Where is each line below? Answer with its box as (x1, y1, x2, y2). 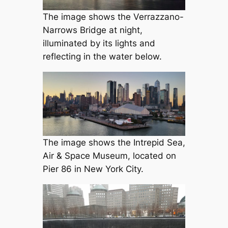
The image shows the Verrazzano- (42, 12, 184, 22)
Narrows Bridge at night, (42, 25, 142, 35)
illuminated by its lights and (42, 38, 155, 48)
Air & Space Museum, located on (42, 151, 176, 161)
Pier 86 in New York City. (42, 164, 144, 175)
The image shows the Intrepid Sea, (42, 137, 185, 148)
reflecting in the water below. (42, 51, 162, 62)
